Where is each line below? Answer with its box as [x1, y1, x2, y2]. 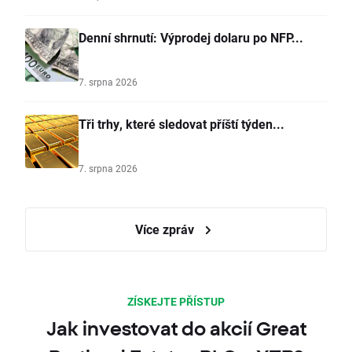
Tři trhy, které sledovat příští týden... [79, 115, 284, 133]
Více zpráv [134, 221, 197, 238]
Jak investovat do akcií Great [46, 317, 306, 340]
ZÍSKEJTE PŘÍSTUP [127, 294, 225, 310]
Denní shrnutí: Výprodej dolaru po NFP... [79, 29, 303, 46]
